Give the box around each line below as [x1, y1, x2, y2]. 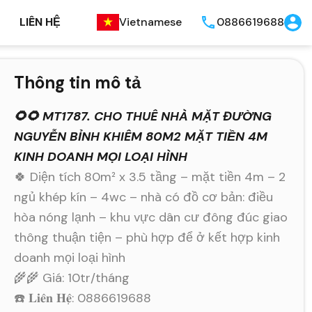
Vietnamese [119, 15, 182, 30]
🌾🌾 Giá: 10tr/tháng [14, 269, 130, 286]
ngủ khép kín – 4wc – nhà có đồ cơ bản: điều [14, 188, 274, 205]
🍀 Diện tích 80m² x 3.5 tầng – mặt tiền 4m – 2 [14, 168, 286, 185]
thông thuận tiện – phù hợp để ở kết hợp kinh [14, 228, 281, 246]
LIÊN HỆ [19, 15, 61, 30]
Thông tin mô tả [14, 71, 141, 93]
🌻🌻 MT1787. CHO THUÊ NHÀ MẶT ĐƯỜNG [14, 107, 272, 125]
